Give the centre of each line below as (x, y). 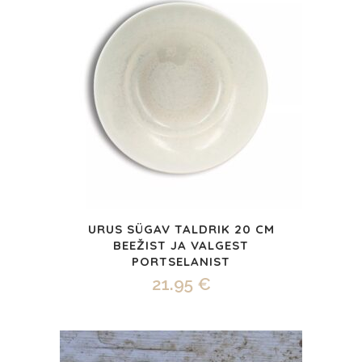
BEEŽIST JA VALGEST (181, 245)
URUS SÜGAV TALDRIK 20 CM (181, 229)
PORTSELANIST (181, 261)
